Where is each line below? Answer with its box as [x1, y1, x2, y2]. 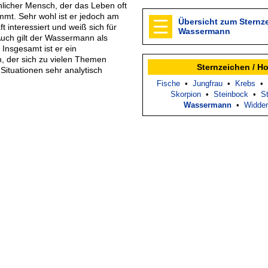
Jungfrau [193, 78, 223, 88]
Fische [157, 78, 180, 88]
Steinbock [214, 89, 248, 99]
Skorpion [170, 89, 201, 99]
